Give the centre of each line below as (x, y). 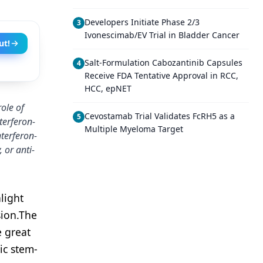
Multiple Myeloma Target (134, 129)
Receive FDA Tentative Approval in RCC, (161, 75)
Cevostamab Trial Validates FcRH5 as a (160, 116)
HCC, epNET (108, 88)
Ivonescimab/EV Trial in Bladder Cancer (162, 35)
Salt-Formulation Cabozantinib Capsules (163, 63)
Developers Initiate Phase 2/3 (142, 22)
